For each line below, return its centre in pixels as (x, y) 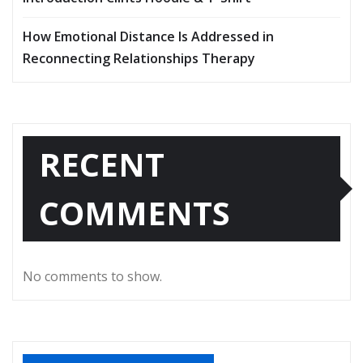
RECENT (102, 164)
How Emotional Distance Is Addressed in (148, 37)
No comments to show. (92, 277)
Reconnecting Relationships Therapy (139, 59)
